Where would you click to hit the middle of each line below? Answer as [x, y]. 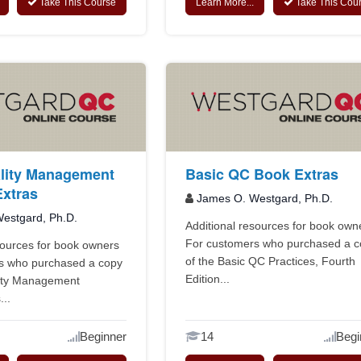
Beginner [104, 336]
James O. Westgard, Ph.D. [265, 198]
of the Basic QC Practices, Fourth [271, 261]
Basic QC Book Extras [262, 174]
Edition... [208, 278]
